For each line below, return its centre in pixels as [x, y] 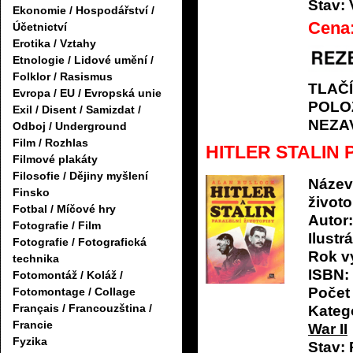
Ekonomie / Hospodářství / [84, 11]
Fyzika [30, 342]
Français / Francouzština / [82, 308]
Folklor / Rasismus [63, 77]
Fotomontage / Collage [74, 292]
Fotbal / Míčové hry [64, 209]
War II [328, 329]
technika [36, 259]
